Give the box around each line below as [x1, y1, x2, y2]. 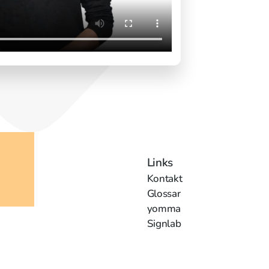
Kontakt [147, 172, 183, 186]
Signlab [147, 217, 181, 231]
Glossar [147, 187, 181, 201]
